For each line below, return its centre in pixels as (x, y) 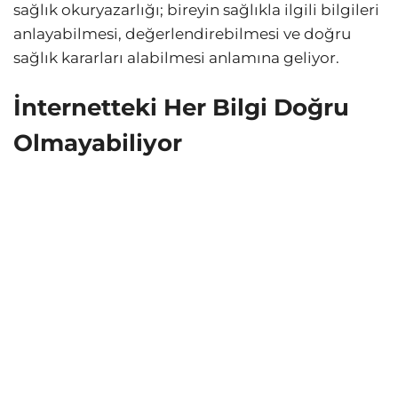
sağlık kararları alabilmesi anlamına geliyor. (176, 57)
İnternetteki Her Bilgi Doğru (181, 107)
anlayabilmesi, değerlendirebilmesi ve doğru (182, 33)
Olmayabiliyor (98, 143)
